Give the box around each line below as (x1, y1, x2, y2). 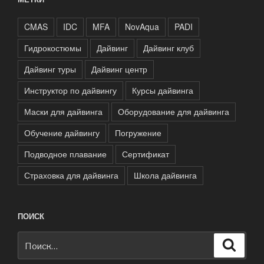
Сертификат (122, 147, 169, 160)
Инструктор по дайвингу (24, 84, 117, 96)
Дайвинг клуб (143, 41, 194, 54)
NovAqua (125, 20, 159, 32)
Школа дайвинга (134, 169, 197, 181)
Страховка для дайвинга (24, 169, 118, 181)
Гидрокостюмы (24, 41, 81, 54)
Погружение (115, 126, 161, 138)
